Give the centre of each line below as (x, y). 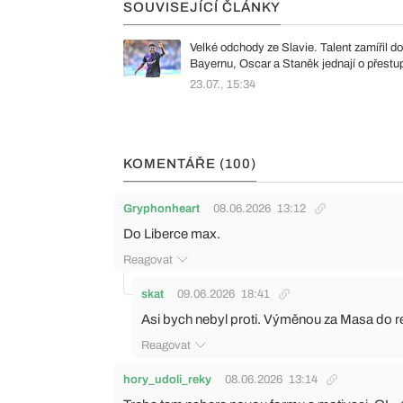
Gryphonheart (161, 208)
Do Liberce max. (172, 233)
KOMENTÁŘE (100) (190, 163)
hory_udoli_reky (167, 379)
